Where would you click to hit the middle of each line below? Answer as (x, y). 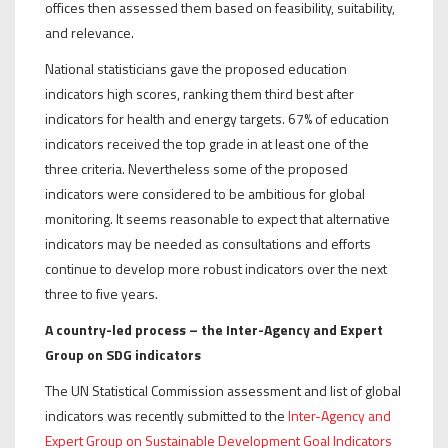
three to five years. (101, 293)
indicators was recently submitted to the (165, 415)
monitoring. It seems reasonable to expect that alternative (217, 218)
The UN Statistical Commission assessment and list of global (223, 390)
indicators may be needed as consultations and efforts (208, 243)
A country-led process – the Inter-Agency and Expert (214, 329)
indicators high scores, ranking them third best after (199, 93)
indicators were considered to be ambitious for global (205, 193)
